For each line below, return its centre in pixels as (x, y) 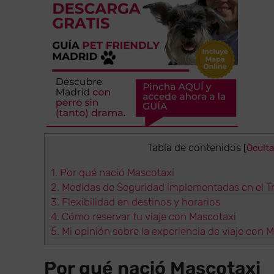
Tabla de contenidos (194, 147)
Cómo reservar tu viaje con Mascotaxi (148, 217)
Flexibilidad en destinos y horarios (140, 202)
